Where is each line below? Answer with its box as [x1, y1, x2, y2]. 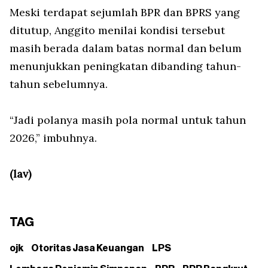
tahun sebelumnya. [10, 77, 111, 92]
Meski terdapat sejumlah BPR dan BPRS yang [10, 5, 240, 20]
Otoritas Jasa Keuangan [31, 243, 144, 254]
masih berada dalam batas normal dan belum [10, 41, 242, 56]
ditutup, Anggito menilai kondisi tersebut [10, 23, 225, 38]
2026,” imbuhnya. [10, 131, 100, 145]
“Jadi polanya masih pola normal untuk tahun [10, 113, 246, 127]
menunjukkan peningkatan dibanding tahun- [10, 59, 241, 74]
